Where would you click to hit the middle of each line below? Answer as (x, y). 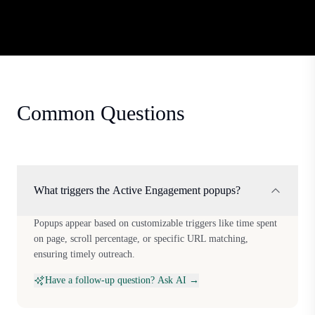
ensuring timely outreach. (84, 254)
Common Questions (101, 112)
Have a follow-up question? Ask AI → (122, 280)
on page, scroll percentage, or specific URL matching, (141, 238)
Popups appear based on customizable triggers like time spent (155, 223)
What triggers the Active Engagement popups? (137, 190)
